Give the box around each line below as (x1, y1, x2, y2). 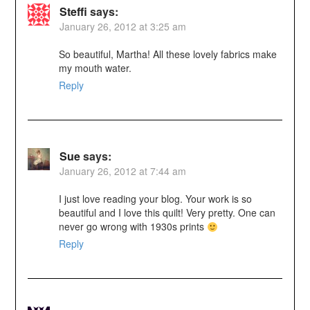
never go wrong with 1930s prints (58, 219, 207, 234)
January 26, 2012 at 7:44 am (59, 164, 186, 179)
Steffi (59, 3, 87, 20)
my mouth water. (58, 61, 131, 75)
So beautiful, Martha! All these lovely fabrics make (58, 47, 277, 62)
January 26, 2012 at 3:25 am (59, 19, 186, 34)
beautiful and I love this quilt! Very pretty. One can (58, 206, 275, 220)
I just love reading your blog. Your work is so (58, 192, 252, 206)
